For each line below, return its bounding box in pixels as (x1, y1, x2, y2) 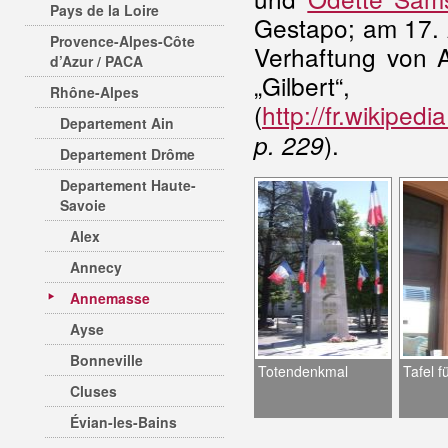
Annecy (70, 257, 122, 277)
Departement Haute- (60, 175, 196, 195)
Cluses (70, 381, 117, 401)
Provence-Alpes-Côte (50, 31, 195, 51)
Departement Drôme (60, 144, 195, 164)
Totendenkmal (258, 361, 348, 381)
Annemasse (70, 288, 150, 308)
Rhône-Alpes (50, 82, 139, 102)
